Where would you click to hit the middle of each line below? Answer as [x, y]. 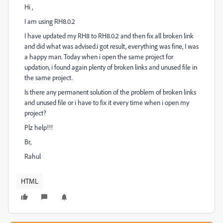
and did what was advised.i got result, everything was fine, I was [111, 46]
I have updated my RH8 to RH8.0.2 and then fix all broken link [109, 36]
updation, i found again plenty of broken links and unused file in [111, 67]
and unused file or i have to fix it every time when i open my [107, 102]
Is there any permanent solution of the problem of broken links [110, 92]
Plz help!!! [39, 127]
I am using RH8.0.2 [50, 21]
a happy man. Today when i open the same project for [99, 56]
